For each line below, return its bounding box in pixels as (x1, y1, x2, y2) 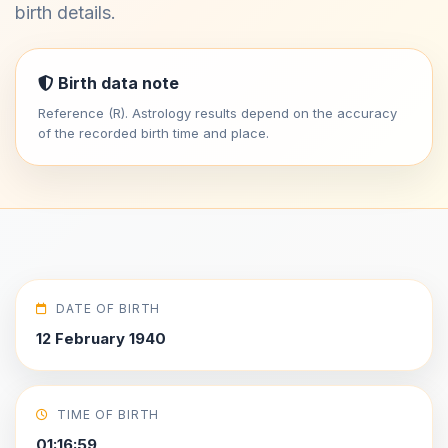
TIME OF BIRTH (56, 407, 160, 422)
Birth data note (54, 73, 179, 93)
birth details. (15, 2, 116, 23)
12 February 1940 (36, 329, 166, 348)
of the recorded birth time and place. (38, 125, 269, 141)
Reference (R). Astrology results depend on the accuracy (38, 105, 397, 121)
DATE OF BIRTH (55, 301, 161, 316)
